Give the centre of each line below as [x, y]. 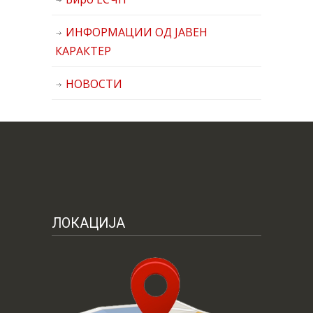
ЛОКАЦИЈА [88, 223]
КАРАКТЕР [83, 51]
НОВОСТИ [94, 84]
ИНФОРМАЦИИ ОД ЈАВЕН [137, 32]
